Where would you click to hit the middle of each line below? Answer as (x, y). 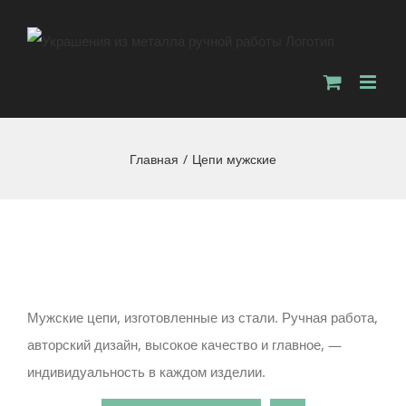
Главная (154, 159)
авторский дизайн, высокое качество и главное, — (184, 345)
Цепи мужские (234, 159)
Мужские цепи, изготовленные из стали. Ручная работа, (203, 318)
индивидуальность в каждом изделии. (146, 372)
